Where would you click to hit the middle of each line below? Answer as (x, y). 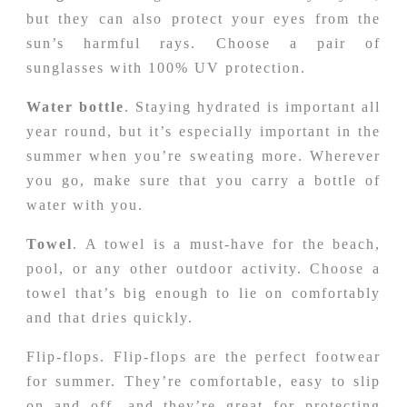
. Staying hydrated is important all (253, 106)
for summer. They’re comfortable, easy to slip (203, 381)
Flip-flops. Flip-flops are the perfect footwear (203, 356)
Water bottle (75, 106)
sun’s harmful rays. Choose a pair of (203, 43)
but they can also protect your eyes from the (203, 18)
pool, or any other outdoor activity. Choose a (203, 268)
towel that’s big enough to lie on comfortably (203, 293)
